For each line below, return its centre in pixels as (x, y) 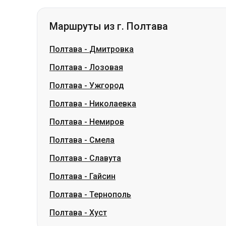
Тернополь (110, 142)
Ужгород (107, 33)
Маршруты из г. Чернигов (110, 208)
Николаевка (113, 51)
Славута (105, 105)
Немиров (107, 69)
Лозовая (106, 14)
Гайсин (102, 123)
